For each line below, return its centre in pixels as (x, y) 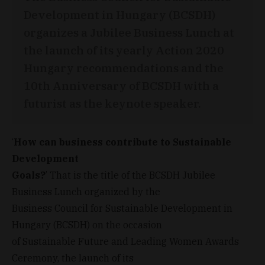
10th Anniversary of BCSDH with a (121, 85)
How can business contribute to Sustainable (122, 142)
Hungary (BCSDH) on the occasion (87, 224)
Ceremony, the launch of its (73, 258)
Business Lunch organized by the (86, 191)
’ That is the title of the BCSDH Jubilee (130, 175)
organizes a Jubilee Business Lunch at (129, 32)
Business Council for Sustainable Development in (122, 208)
